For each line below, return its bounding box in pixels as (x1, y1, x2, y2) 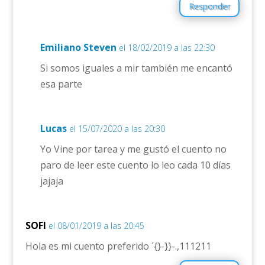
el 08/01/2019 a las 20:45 (48, 219, 144, 231)
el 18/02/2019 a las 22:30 (118, 41, 215, 53)
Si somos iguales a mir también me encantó (40, 61, 232, 75)
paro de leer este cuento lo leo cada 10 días (40, 158, 231, 172)
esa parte (40, 77, 82, 91)
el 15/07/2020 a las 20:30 (69, 122, 165, 134)
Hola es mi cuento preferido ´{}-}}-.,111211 (25, 239, 211, 253)
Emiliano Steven (40, 40, 117, 54)
